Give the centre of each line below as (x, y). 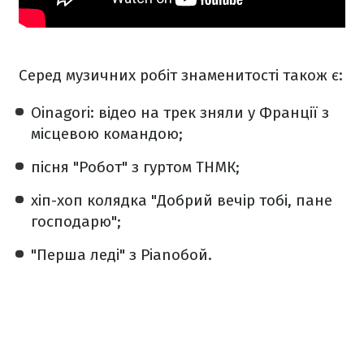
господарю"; (76, 221)
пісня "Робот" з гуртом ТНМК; (135, 167)
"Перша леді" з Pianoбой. (121, 254)
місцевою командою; (107, 133)
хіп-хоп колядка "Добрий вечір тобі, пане (182, 200)
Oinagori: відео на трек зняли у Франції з (180, 112)
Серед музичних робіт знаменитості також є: (181, 75)
